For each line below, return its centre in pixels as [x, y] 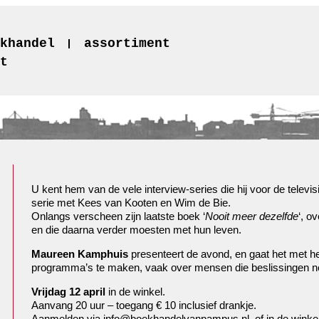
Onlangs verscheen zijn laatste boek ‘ [118, 216]
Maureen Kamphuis [80, 254]
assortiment [127, 43]
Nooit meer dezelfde [252, 216]
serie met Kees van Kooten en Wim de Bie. [131, 203]
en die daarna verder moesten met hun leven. [136, 230]
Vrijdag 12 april [68, 292]
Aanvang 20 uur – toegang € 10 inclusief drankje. [144, 305]
